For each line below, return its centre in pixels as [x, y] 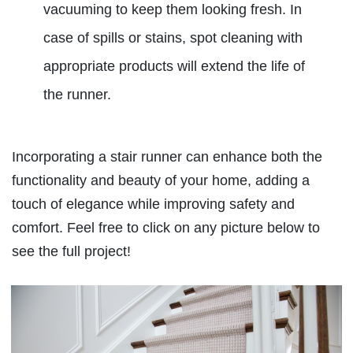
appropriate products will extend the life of [174, 67]
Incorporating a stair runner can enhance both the [167, 157]
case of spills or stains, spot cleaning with [173, 38]
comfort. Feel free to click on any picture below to [166, 228]
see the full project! [71, 252]
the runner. [77, 95]
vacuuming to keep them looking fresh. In [173, 10]
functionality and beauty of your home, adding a [161, 181]
